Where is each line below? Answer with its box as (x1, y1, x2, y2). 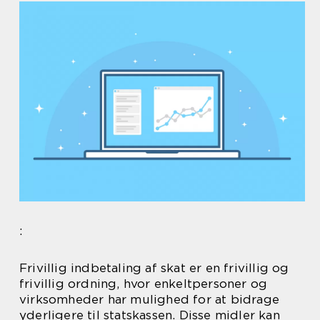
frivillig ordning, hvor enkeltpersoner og (19, 276, 268, 291)
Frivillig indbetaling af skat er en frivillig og (19, 261, 289, 275)
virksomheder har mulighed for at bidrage (19, 292, 280, 306)
